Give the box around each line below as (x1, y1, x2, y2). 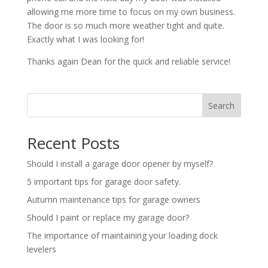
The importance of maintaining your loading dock (26, 229, 218, 241)
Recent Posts (26, 132, 120, 154)
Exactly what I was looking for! (26, 33, 144, 45)
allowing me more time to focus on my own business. (26, 5, 235, 17)
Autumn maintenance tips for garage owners (26, 193, 200, 205)
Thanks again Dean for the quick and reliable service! (26, 55, 230, 67)
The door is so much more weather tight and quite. (26, 19, 224, 31)
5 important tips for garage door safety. (26, 175, 181, 187)
